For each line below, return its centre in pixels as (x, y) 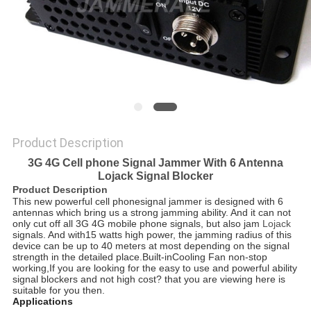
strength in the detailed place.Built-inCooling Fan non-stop (140, 257)
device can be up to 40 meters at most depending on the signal (151, 246)
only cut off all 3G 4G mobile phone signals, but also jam (137, 224)
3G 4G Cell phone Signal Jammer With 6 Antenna (155, 163)
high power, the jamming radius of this (207, 235)
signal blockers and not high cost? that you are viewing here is (149, 279)
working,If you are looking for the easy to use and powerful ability (154, 268)
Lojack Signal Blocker (155, 176)
